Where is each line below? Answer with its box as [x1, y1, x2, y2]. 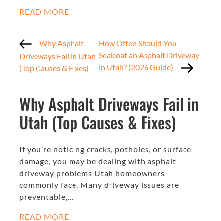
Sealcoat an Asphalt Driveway [99, 50, 200, 60]
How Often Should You [99, 38, 177, 48]
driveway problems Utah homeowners [19, 168, 165, 178]
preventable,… [19, 192, 74, 202]
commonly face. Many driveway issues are [19, 180, 179, 190]
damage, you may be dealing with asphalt [19, 156, 176, 166]
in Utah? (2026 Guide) [99, 62, 174, 72]
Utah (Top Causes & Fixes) [19, 110, 176, 134]
